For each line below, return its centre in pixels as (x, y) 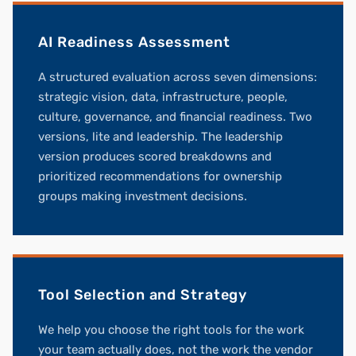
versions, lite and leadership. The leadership (161, 137)
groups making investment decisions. (143, 197)
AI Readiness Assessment (134, 43)
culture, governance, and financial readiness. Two (175, 117)
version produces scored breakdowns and (155, 157)
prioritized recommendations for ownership (160, 177)
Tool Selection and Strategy (143, 295)
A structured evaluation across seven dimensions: (178, 77)
